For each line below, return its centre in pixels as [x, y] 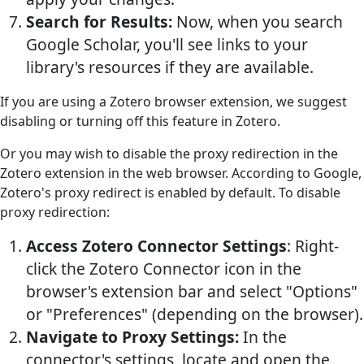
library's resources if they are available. [170, 67]
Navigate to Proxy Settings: [134, 337]
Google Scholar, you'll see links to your [167, 45]
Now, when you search [258, 22]
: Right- [313, 246]
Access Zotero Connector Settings [156, 246]
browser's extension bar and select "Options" [192, 292]
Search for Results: [99, 22]
